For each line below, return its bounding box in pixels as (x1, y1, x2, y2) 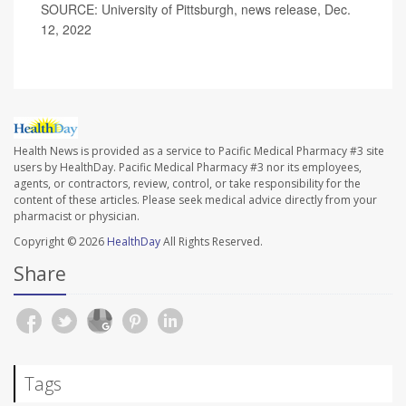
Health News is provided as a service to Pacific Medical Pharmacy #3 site (14, 142, 384, 159)
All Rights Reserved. (160, 233, 263, 249)
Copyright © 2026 (14, 233, 107, 249)
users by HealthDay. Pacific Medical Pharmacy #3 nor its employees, (14, 159, 362, 175)
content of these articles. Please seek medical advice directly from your (14, 191, 377, 208)
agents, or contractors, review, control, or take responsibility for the (14, 175, 361, 191)
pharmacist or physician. (14, 208, 140, 224)
